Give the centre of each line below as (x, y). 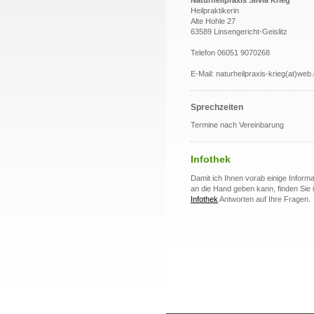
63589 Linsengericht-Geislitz (239, 32)
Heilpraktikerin (215, 11)
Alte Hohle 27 (213, 21)
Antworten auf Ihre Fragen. (264, 199)
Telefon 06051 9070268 (230, 53)
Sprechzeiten (217, 107)
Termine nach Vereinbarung (237, 125)
